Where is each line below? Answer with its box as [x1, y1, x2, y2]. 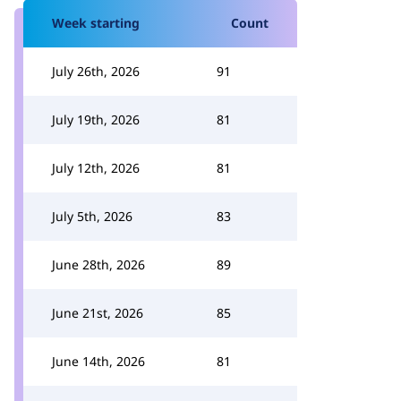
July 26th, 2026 [52, 63, 140, 80]
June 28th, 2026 [52, 256, 145, 273]
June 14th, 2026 [52, 353, 145, 370]
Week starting [52, 14, 140, 31]
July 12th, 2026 [52, 159, 140, 176]
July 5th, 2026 [52, 208, 132, 225]
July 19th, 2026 [52, 111, 140, 128]
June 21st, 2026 [52, 304, 143, 321]
